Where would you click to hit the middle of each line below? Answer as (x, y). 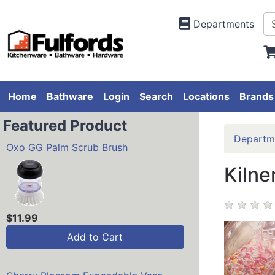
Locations (206, 97)
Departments (223, 24)
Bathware (70, 97)
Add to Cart (95, 237)
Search (156, 97)
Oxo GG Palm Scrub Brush (67, 148)
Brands (257, 97)
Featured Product (65, 126)
